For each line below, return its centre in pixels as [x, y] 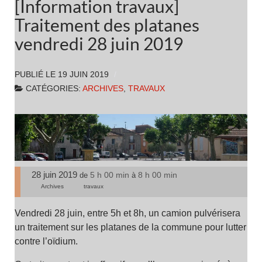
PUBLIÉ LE [36, 75]
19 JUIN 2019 [83, 75]
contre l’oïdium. [46, 242]
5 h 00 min [110, 175]
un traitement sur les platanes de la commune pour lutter [130, 227]
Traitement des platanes [107, 25]
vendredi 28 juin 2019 [99, 44]
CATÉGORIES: [54, 89]
